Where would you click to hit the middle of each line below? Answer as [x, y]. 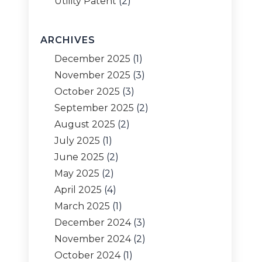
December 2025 [93, 59]
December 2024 [93, 223]
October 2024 [88, 255]
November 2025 [93, 75]
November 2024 [93, 239]
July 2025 [77, 141]
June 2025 [80, 157]
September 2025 [94, 108]
